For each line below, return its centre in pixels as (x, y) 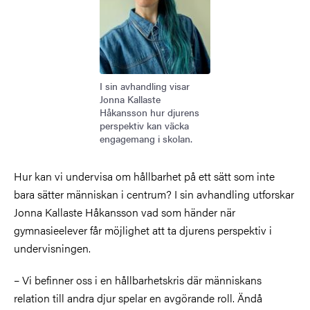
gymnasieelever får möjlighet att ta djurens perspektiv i (143, 230)
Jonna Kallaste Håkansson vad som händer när (125, 212)
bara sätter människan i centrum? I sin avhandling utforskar (154, 194)
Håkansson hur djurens (149, 112)
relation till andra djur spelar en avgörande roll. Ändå (138, 298)
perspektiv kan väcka (144, 125)
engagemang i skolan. (146, 138)
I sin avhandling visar (145, 85)
